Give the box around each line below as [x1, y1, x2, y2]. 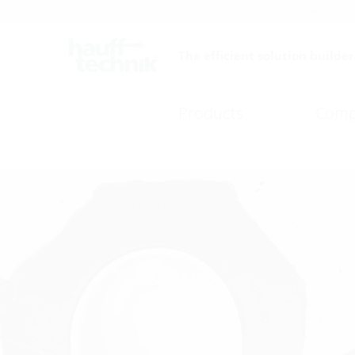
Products [178, 102, 243, 124]
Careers [212, 3, 250, 18]
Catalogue [279, 3, 328, 18]
